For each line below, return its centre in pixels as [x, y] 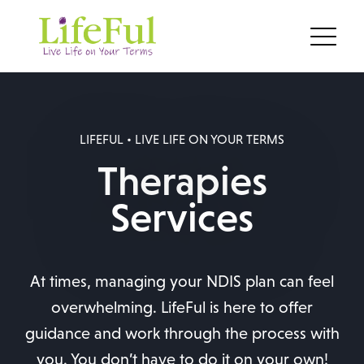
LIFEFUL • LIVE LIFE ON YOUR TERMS [182, 139]
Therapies [182, 180]
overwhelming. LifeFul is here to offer [182, 307]
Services [182, 217]
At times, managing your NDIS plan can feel [182, 281]
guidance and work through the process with [182, 333]
